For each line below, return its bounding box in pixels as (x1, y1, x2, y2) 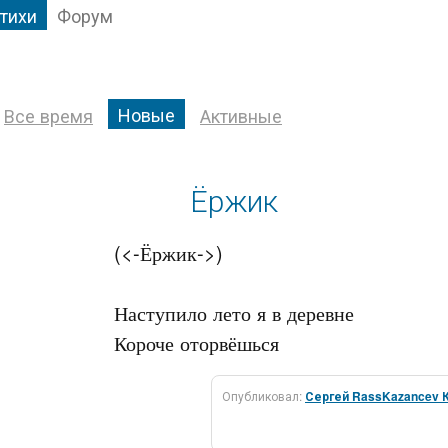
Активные (200, 102, 282, 128)
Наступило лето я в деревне (114, 298, 354, 327)
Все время (4, 102, 93, 128)
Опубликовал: (222, 387, 305, 404)
